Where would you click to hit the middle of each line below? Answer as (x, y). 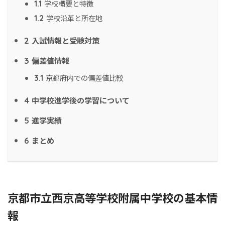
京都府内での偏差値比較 (84, 78)
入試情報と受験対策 (65, 40)
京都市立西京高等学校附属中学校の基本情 (113, 198)
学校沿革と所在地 (74, 18)
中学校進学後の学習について (80, 100)
